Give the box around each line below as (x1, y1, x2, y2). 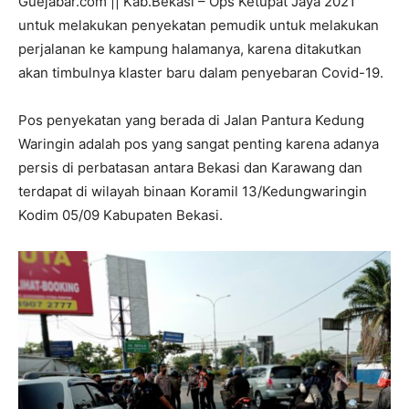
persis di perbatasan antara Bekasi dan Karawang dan (18, 159, 362, 177)
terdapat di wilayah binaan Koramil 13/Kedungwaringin (18, 183, 367, 201)
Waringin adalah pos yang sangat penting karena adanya (18, 135, 379, 153)
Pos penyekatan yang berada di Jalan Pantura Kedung (18, 111, 364, 130)
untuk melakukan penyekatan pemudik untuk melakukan (18, 16, 379, 35)
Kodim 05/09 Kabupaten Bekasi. (18, 206, 223, 225)
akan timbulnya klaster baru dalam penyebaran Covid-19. (18, 64, 383, 82)
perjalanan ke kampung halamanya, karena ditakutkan (18, 40, 362, 58)
